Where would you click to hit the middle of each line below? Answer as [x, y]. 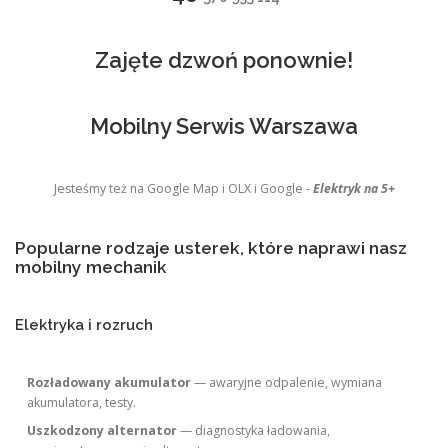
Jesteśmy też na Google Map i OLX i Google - [183, 188]
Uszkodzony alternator [102, 430]
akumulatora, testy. [82, 402]
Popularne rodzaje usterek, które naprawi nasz [211, 247]
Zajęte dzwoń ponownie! [224, 59]
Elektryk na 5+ [353, 188]
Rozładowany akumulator [109, 382]
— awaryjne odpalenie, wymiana [287, 382]
